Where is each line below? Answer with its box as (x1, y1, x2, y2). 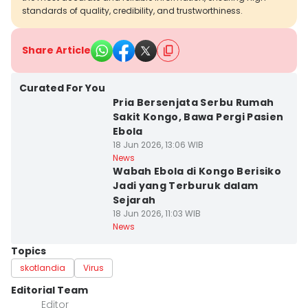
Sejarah (112, 193, 156, 207)
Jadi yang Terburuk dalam (112, 179, 258, 192)
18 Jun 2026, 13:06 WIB (112, 139, 203, 151)
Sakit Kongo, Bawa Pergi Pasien (112, 110, 284, 124)
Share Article (22, 43, 91, 57)
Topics (11, 244, 46, 258)
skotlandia (20, 262, 65, 274)
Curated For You (19, 81, 105, 95)
